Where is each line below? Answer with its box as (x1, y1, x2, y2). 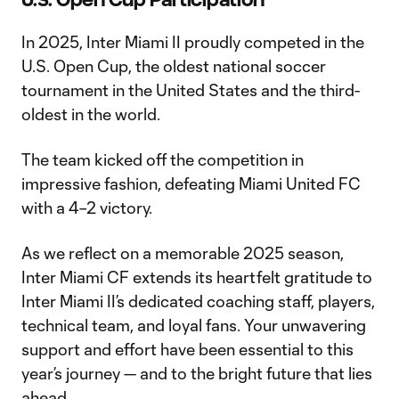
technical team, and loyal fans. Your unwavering (21, 315, 366, 336)
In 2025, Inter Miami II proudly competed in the (21, 32, 364, 53)
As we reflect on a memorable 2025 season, (21, 243, 344, 264)
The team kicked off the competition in (21, 150, 304, 170)
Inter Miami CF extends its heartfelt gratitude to (21, 267, 372, 288)
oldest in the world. (21, 104, 160, 125)
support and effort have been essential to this (21, 339, 354, 360)
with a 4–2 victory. (21, 198, 152, 218)
